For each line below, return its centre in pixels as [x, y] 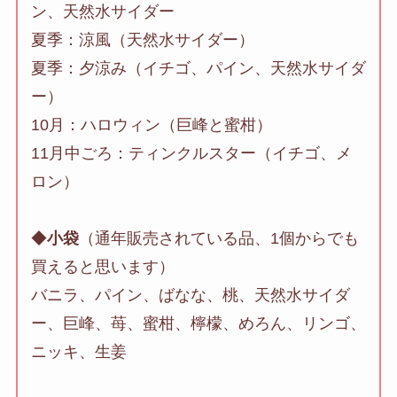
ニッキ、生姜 [78, 352]
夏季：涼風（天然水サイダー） [142, 40]
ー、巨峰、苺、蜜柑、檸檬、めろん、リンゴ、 [198, 324]
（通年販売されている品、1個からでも [218, 239]
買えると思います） [102, 267]
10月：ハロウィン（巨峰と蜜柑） [151, 125]
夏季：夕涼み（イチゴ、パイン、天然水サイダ [198, 69]
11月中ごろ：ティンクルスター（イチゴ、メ [191, 154]
